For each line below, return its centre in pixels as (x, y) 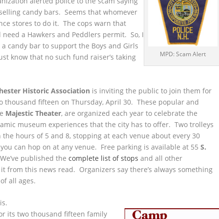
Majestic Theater (33, 113)
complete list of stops (104, 158)
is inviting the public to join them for (151, 90)
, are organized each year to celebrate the (130, 113)
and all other (161, 158)
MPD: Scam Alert (183, 54)
